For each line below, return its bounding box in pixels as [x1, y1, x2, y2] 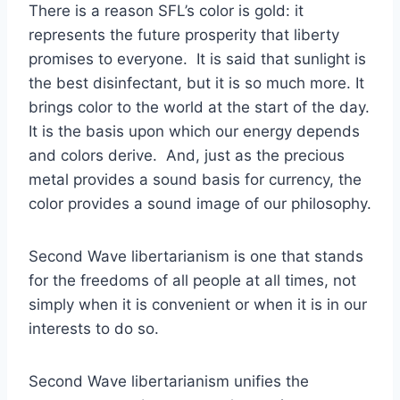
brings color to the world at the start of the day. [29, 97, 370, 116]
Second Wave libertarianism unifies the [29, 371, 309, 390]
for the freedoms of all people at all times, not [29, 271, 356, 289]
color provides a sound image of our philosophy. [29, 194, 371, 212]
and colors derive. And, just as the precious [29, 146, 345, 164]
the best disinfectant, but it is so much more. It [29, 73, 364, 92]
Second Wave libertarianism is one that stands [29, 246, 363, 265]
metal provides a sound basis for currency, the [29, 170, 362, 188]
